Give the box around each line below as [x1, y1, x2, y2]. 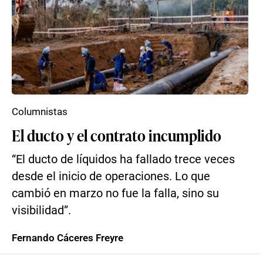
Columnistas [12, 106, 68, 117]
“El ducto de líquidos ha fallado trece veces [12, 153, 235, 166]
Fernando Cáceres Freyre [12, 232, 123, 244]
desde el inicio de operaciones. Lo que [12, 170, 210, 183]
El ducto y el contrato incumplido [12, 124, 221, 146]
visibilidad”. [12, 204, 71, 217]
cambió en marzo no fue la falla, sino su [12, 187, 219, 200]
